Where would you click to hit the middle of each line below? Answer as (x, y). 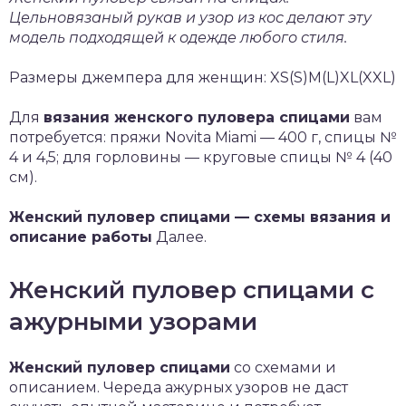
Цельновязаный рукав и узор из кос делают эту (190, 18)
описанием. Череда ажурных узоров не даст (179, 387)
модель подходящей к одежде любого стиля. (178, 38)
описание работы (81, 237)
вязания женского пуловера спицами (197, 117)
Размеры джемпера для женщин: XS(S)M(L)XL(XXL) (203, 77)
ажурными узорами (133, 322)
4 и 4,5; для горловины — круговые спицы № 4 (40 (201, 157)
